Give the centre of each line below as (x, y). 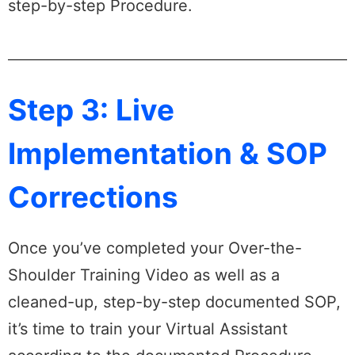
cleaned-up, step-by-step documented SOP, (174, 302)
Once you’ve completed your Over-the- (155, 248)
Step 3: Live (91, 110)
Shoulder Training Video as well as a (144, 275)
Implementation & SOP (168, 154)
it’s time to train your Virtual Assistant (148, 329)
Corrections (93, 197)
